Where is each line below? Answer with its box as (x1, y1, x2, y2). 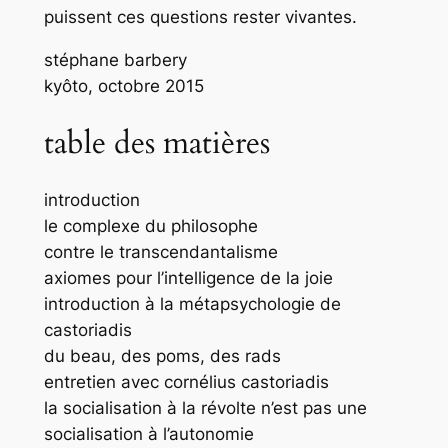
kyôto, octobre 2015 (43, 76, 204, 97)
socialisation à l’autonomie (43, 424, 254, 445)
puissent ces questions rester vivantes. (43, 7, 357, 28)
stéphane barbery (43, 50, 187, 71)
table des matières (43, 121, 270, 164)
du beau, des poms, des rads (43, 346, 281, 367)
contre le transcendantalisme (43, 242, 278, 263)
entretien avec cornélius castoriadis (43, 372, 329, 393)
